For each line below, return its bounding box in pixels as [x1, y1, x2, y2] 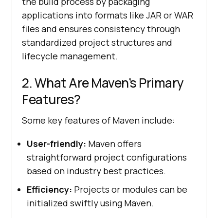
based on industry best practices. [27, 164, 166, 177]
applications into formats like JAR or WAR [22, 9, 193, 21]
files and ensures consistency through [22, 22, 180, 35]
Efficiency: [27, 183, 72, 195]
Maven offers [86, 137, 142, 149]
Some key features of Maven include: [22, 114, 175, 126]
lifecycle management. [22, 50, 118, 62]
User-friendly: [27, 137, 86, 149]
